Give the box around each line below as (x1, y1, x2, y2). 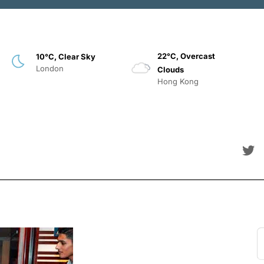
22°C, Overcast (157, 51, 216, 61)
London (35, 63, 64, 73)
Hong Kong (157, 77, 199, 87)
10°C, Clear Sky (35, 51, 95, 61)
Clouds (157, 65, 184, 75)
